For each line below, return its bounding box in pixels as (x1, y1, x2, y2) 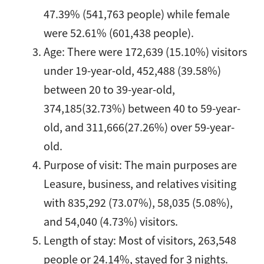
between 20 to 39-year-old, (44, 81, 176, 97)
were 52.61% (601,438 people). (44, 25, 194, 40)
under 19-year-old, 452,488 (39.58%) (44, 62, 222, 78)
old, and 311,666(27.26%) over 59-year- (44, 119, 235, 134)
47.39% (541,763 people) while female (44, 6, 230, 21)
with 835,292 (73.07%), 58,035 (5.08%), (44, 194, 233, 210)
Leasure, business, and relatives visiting (44, 176, 237, 191)
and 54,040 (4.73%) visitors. (44, 213, 179, 229)
